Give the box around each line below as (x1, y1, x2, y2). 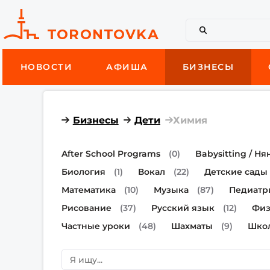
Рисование (61, 202, 112, 213)
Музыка (154, 184, 189, 195)
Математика (61, 184, 116, 195)
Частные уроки (61, 221, 131, 231)
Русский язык (151, 202, 215, 213)
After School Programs (61, 148, 161, 159)
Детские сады (204, 166, 268, 177)
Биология (61, 166, 106, 177)
